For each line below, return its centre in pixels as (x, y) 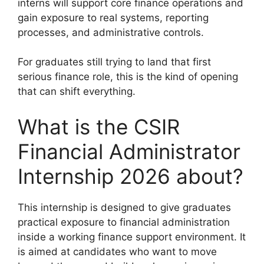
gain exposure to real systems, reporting (113, 17)
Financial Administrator (129, 151)
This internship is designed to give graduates (124, 207)
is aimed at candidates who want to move (117, 251)
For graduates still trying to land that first (114, 62)
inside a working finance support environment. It (132, 237)
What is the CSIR (99, 126)
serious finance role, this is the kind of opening (128, 77)
